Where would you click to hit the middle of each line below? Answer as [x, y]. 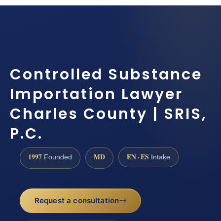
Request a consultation [77, 201]
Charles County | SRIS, [109, 114]
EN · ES [138, 157]
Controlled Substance [106, 74]
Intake [160, 157]
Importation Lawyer [96, 94]
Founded [57, 157]
